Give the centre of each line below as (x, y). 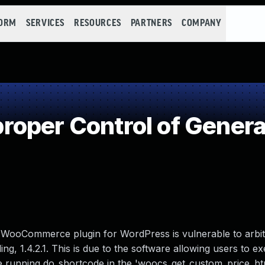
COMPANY (201, 23)
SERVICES (45, 23)
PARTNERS (151, 23)
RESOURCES (98, 23)
